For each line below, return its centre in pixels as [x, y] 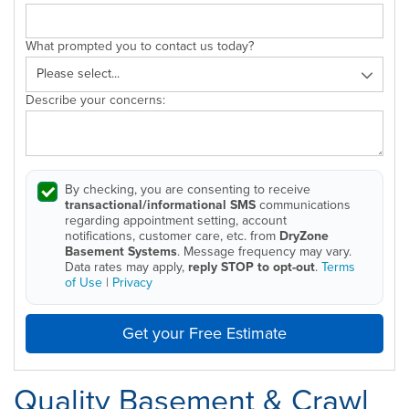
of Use [84, 282]
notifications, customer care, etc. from [172, 236]
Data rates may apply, [126, 267]
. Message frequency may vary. [264, 251]
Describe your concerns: [95, 100]
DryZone [304, 236]
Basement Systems [121, 251]
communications [303, 204]
